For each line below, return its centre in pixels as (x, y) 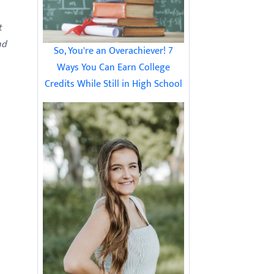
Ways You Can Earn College (113, 68)
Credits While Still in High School (113, 84)
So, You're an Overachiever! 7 (113, 51)
